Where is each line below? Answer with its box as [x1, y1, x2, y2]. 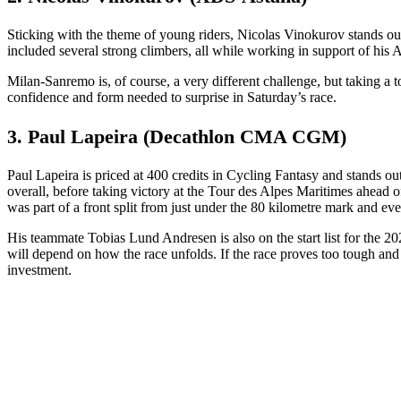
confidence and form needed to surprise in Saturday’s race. [7, 89, 337, 105]
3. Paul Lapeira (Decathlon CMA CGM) [7, 125, 346, 149]
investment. [7, 262, 72, 278]
